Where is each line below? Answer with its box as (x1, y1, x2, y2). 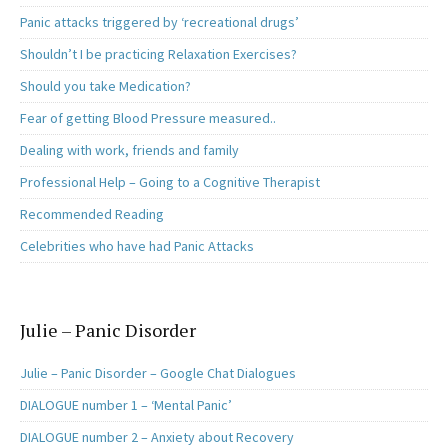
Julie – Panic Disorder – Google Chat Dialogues (20, 364, 296, 383)
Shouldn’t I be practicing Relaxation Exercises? (20, 45, 297, 64)
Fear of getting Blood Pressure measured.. (20, 109, 276, 128)
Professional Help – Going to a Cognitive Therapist (20, 173, 320, 192)
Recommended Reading (20, 205, 164, 224)
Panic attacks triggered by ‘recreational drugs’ (20, 13, 299, 32)
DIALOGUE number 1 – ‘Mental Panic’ (20, 396, 232, 415)
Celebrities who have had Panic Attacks (20, 237, 254, 256)
